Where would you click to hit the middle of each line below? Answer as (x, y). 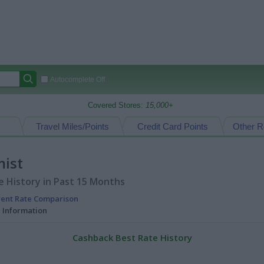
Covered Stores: (117, 105)
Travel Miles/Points (72, 126)
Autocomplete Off (77, 80)
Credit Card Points (173, 126)
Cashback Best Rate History (132, 237)
